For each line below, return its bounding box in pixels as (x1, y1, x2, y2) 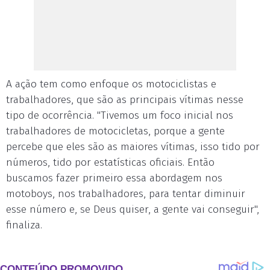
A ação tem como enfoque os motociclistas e (6, 78, 216, 90)
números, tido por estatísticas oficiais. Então (6, 156, 215, 169)
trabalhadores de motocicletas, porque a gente (6, 125, 225, 137)
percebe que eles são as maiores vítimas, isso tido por (6, 140, 260, 153)
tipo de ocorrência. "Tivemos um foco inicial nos (6, 109, 233, 122)
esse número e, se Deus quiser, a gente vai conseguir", (6, 203, 259, 216)
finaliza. (6, 219, 45, 231)
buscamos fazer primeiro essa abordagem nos (6, 172, 222, 184)
